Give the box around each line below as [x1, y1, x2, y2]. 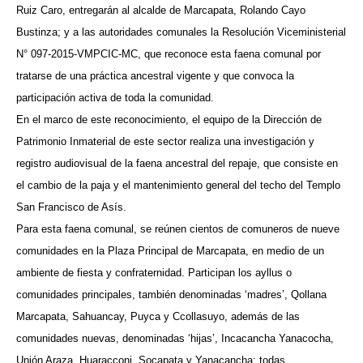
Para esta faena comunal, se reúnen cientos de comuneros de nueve [16, 222, 340, 235]
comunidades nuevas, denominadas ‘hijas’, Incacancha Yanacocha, [16, 331, 334, 344]
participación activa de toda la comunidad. [16, 91, 214, 104]
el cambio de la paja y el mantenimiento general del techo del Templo [16, 178, 340, 191]
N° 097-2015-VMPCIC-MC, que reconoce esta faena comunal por [16, 47, 321, 60]
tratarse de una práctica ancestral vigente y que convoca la [16, 69, 294, 82]
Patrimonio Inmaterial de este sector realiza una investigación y [16, 135, 314, 147]
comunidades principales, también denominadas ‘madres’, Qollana [16, 288, 327, 301]
